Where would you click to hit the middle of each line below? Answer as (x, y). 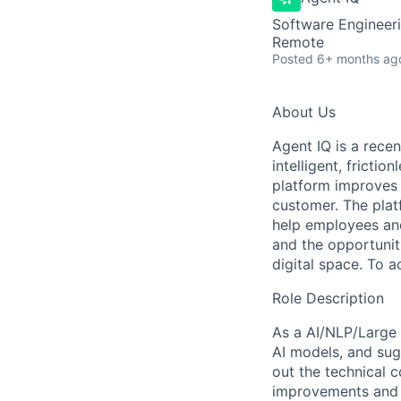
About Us (304, 112)
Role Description (328, 298)
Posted (293, 59)
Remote (298, 42)
